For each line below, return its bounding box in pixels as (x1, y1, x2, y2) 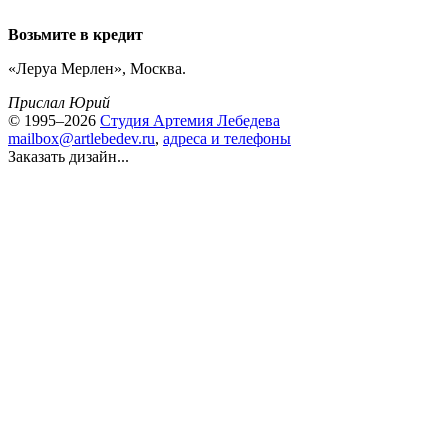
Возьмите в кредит (8, 26, 143, 43)
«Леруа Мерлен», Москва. (8, 60, 186, 77)
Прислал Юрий (8, 94, 110, 111)
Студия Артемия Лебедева (100, 112, 280, 129)
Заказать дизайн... (8, 148, 129, 165)
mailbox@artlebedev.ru (8, 130, 155, 147)
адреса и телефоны (163, 130, 291, 147)
